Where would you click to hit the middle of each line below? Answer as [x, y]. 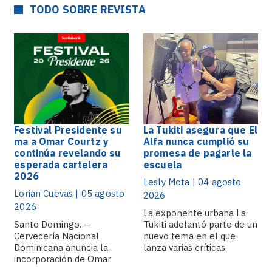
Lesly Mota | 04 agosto [192, 182]
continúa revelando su [68, 153]
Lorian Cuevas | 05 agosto [70, 193]
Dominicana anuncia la [61, 247]
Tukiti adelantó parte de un [200, 224]
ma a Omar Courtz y [62, 141]
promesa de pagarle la [198, 153]
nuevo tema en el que [189, 236]
